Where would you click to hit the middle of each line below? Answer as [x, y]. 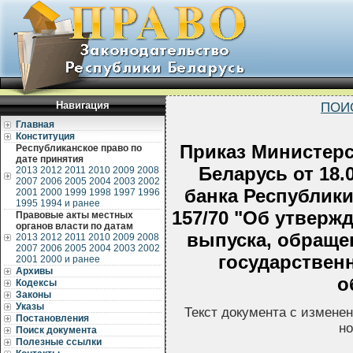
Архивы [34, 271]
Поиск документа [56, 330]
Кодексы [36, 283]
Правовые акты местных [74, 215]
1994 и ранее [70, 203]
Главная [35, 124]
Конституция [45, 136]
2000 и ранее [70, 259]
